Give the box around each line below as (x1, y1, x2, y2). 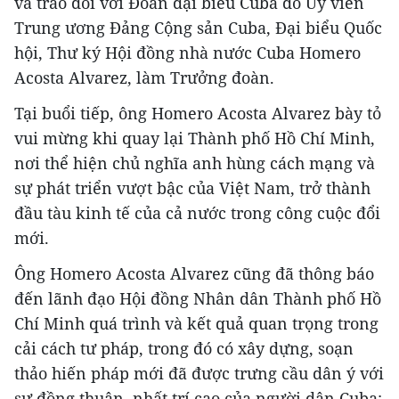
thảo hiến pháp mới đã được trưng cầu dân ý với (14, 362, 384, 385)
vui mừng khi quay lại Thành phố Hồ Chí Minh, (14, 127, 375, 150)
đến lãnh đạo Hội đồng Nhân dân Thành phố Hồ (14, 288, 381, 310)
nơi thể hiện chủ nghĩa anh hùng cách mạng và (14, 152, 375, 175)
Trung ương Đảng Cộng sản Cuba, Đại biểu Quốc (14, 17, 382, 39)
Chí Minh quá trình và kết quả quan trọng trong (14, 313, 379, 335)
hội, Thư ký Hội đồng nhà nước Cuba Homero (14, 42, 361, 64)
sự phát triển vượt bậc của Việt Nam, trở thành (14, 177, 370, 199)
